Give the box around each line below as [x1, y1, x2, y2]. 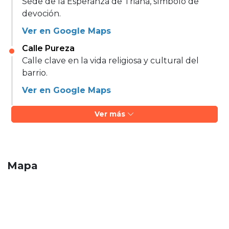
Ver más [95, 110, 127, 119]
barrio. [22, 67, 48, 78]
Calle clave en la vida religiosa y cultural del [22, 55, 199, 65]
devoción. [22, 8, 61, 18]
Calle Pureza [22, 43, 75, 53]
